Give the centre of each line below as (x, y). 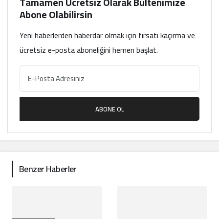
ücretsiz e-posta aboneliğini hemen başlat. (89, 50)
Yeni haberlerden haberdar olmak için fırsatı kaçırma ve (107, 35)
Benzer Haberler (48, 169)
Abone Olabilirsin (56, 14)
